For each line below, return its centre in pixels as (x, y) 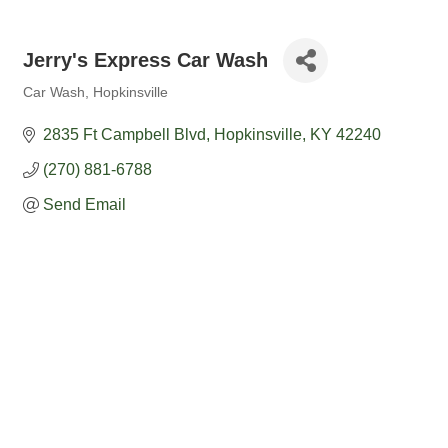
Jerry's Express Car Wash (145, 60)
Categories (55, 106)
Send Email (84, 204)
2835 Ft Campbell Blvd (124, 134)
